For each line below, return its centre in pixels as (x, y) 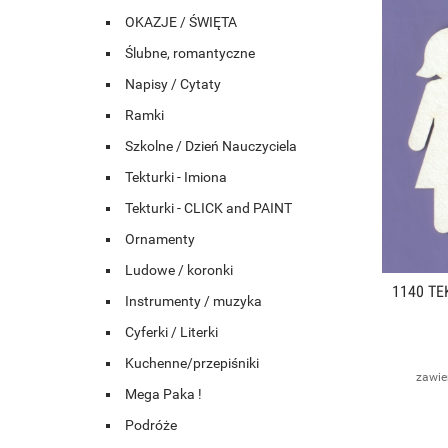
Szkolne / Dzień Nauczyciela (211, 146)
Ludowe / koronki (179, 270)
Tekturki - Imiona (176, 177)
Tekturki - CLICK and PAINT (208, 208)
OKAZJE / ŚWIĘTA (181, 22)
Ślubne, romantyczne (190, 53)
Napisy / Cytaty (173, 84)
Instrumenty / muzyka (193, 301)
